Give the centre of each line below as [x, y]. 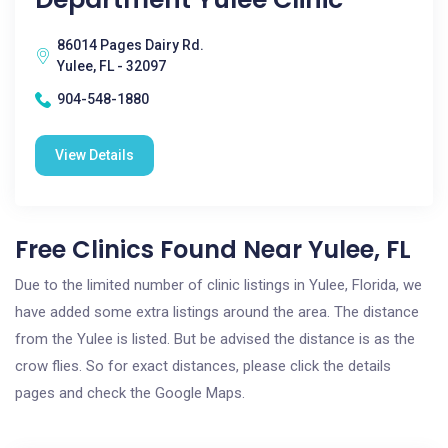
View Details [94, 155]
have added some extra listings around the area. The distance [217, 312]
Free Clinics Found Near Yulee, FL [213, 249]
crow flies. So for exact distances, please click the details [203, 366]
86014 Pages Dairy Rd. [130, 45]
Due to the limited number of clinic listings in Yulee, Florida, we [218, 285]
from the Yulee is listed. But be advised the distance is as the [215, 339]
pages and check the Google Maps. [130, 393]
